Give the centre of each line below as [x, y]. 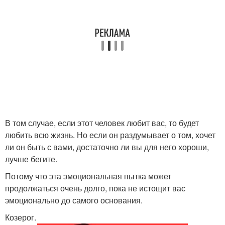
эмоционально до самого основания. [74, 200]
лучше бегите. [31, 159]
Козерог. [21, 217]
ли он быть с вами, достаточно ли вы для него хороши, [107, 147]
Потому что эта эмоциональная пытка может [88, 176]
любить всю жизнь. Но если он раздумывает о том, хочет [110, 135]
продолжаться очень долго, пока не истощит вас [95, 188]
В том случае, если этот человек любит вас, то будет [102, 123]
